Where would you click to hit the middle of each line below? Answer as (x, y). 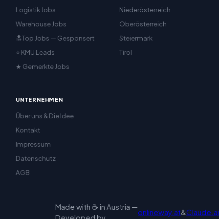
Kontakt (28, 130)
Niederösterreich (145, 10)
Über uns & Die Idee (45, 116)
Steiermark (136, 38)
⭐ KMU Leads (35, 52)
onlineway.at (159, 212)
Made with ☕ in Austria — (97, 207)
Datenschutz (36, 158)
